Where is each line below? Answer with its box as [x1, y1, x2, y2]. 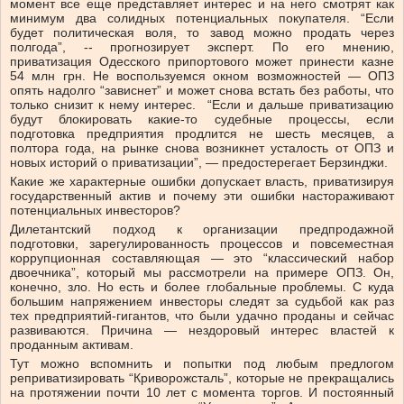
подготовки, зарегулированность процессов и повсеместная [10, 236, 394, 252]
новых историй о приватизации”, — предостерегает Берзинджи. [10, 155, 388, 170]
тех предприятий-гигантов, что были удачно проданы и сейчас [10, 308, 394, 324]
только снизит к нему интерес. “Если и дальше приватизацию [10, 97, 394, 113]
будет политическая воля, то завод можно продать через [10, 25, 394, 41]
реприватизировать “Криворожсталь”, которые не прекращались [10, 371, 394, 386]
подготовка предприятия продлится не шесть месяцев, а [10, 126, 394, 142]
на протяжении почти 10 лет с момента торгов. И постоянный [10, 385, 394, 400]
